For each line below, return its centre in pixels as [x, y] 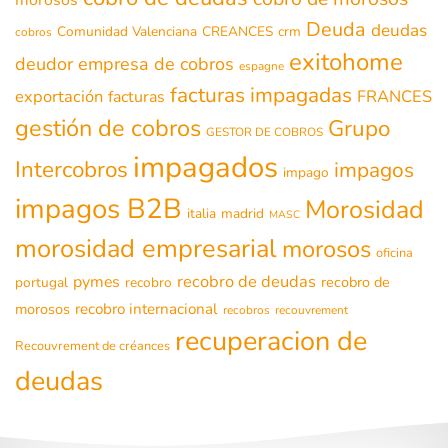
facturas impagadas [261, 94]
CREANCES [237, 31]
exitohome [346, 61]
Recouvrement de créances [92, 345]
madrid [242, 213]
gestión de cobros [108, 127]
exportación [59, 96]
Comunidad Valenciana [127, 31]
